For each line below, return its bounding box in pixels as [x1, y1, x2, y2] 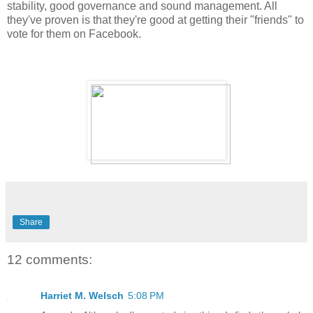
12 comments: [7, 252, 92, 267]
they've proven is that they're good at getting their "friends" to [7, 14, 304, 27]
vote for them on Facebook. [7, 28, 141, 41]
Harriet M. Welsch [41, 290, 124, 302]
